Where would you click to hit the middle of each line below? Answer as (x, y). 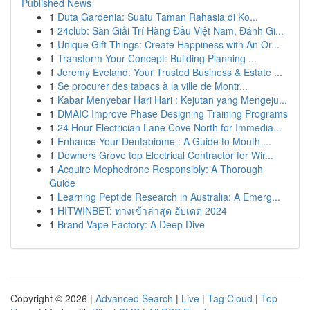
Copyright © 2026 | (53, 298)
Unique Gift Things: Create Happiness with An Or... (168, 44)
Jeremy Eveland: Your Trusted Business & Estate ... (170, 72)
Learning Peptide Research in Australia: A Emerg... (169, 197)
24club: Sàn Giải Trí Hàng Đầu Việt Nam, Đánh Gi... (171, 30)
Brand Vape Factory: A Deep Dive (131, 224)
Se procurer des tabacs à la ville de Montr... (153, 86)
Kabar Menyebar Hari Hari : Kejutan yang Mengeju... (172, 100)
